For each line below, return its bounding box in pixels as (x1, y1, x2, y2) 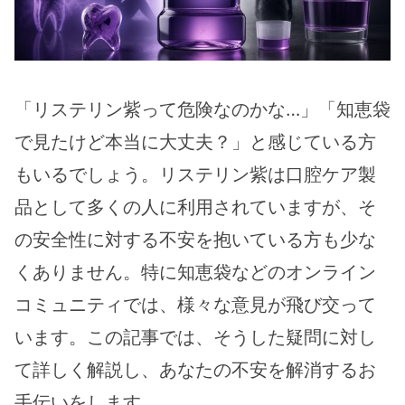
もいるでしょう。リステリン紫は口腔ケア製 (14, 164, 376, 186)
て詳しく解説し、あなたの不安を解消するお (14, 359, 376, 381)
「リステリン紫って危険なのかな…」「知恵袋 (14, 99, 391, 121)
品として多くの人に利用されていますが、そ (14, 196, 376, 219)
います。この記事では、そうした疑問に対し (14, 326, 376, 349)
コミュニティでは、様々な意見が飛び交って (14, 294, 376, 316)
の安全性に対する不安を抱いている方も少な (14, 229, 376, 251)
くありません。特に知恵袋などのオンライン (14, 261, 376, 284)
